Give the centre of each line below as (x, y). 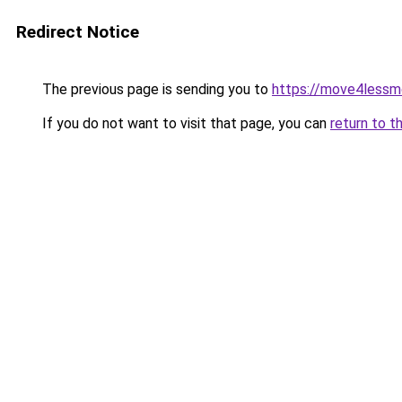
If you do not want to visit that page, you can (184, 123)
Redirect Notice (78, 32)
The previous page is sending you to (155, 89)
